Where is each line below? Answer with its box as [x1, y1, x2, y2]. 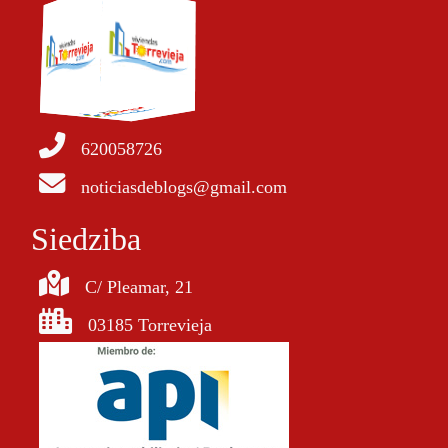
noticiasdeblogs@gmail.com [81, 177, 287, 198]
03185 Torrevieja [88, 315, 212, 336]
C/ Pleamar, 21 [85, 277, 193, 298]
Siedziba [31, 221, 141, 258]
